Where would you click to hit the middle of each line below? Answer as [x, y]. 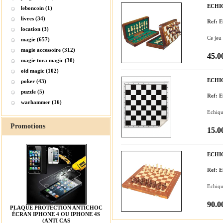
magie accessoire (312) [48, 50]
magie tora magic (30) [48, 60]
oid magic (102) [40, 71]
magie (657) [35, 39]
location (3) [35, 29]
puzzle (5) [33, 92]
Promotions [28, 126]
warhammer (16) [41, 102]
